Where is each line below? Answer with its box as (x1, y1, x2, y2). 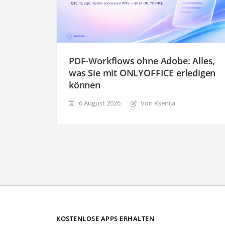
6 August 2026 (79, 98, 121, 107)
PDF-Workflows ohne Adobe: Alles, (69, 54, 215, 67)
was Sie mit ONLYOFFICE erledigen (69, 66, 216, 79)
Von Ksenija (141, 98, 175, 107)
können (69, 78, 100, 91)
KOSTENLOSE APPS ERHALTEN (56, 213, 155, 223)
